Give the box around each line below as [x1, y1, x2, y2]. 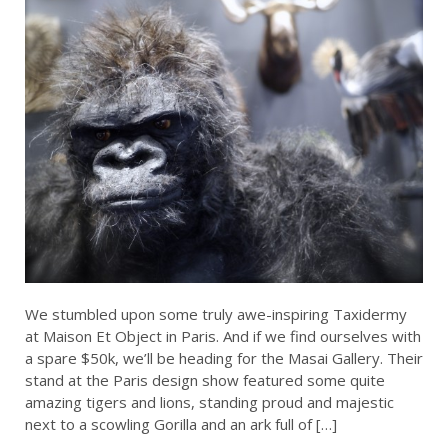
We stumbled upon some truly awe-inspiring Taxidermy [25, 304, 407, 325]
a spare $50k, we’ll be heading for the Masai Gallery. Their [25, 348, 423, 369]
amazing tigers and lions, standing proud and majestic [25, 392, 394, 413]
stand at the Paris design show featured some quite [25, 370, 385, 391]
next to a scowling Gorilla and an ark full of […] [25, 414, 337, 435]
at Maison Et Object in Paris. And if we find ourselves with [25, 326, 421, 347]
